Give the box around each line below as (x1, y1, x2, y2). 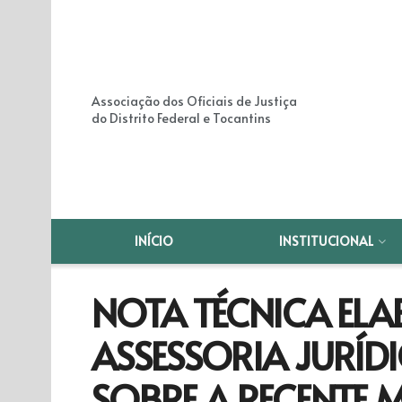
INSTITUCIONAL (279, 232, 374, 249)
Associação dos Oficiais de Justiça (92, 92, 297, 109)
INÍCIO (135, 232, 174, 249)
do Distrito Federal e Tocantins (92, 109, 271, 127)
